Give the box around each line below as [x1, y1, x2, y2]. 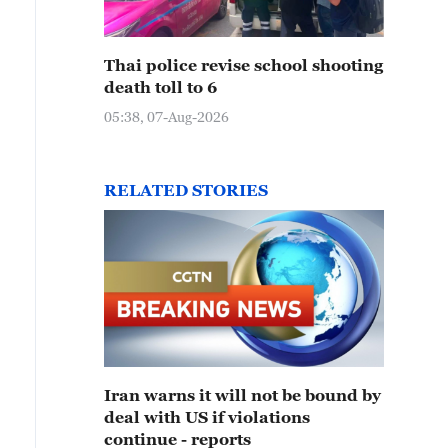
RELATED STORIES [104, 181, 268, 199]
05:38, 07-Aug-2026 [104, 108, 229, 125]
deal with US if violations [104, 408, 310, 426]
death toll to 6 [104, 78, 217, 96]
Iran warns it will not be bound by [104, 386, 381, 404]
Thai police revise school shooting [104, 56, 383, 74]
